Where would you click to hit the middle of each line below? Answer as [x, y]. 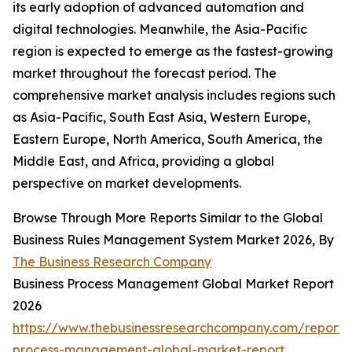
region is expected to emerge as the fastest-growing [173, 51]
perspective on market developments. [127, 183]
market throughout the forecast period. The [145, 73]
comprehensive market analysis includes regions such [174, 95]
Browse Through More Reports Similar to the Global [168, 218]
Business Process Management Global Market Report [173, 284]
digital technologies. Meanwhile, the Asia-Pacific [160, 29]
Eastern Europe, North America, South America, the [168, 139]
